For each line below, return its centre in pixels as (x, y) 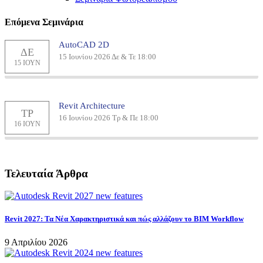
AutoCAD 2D (84, 44)
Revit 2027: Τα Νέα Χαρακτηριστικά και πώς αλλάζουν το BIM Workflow (124, 219)
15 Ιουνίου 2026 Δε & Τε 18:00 (107, 56)
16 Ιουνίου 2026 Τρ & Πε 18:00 (109, 117)
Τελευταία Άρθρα (46, 173)
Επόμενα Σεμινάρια (44, 22)
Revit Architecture (92, 105)
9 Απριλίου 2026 (36, 242)
